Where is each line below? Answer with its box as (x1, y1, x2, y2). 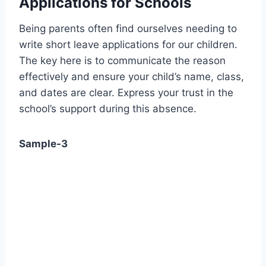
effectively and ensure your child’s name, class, (19, 70, 244, 83)
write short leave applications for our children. (19, 38, 237, 50)
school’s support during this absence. (19, 102, 197, 115)
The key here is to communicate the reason (19, 54, 226, 66)
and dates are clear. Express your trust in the (19, 86, 233, 99)
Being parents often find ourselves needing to (19, 22, 237, 34)
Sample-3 (19, 137, 68, 150)
